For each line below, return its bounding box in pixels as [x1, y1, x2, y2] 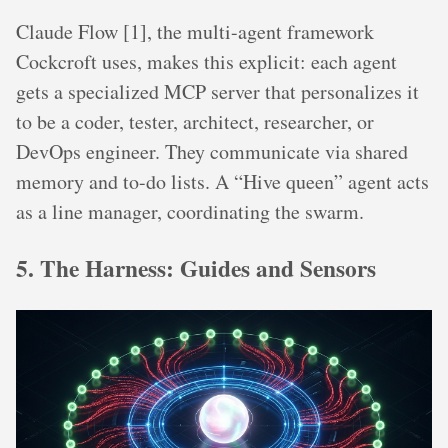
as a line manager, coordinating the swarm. [16, 198, 364, 226]
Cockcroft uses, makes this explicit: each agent [16, 48, 397, 76]
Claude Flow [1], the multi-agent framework [16, 18, 374, 46]
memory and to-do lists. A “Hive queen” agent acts [16, 168, 429, 196]
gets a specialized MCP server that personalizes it [16, 78, 419, 106]
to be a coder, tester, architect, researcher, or [16, 108, 374, 136]
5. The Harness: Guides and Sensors [16, 250, 376, 285]
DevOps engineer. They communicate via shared [16, 138, 408, 166]
